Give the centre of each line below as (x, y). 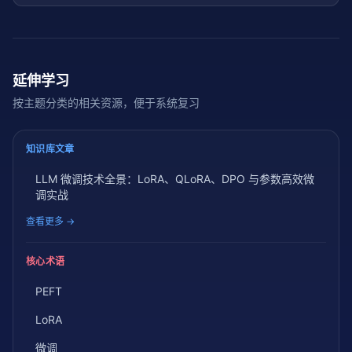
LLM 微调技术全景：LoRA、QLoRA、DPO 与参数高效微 (175, 178)
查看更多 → (50, 221)
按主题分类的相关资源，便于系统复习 (106, 102)
